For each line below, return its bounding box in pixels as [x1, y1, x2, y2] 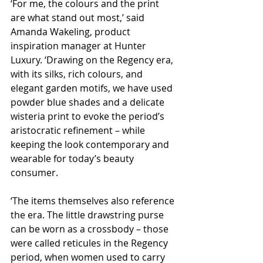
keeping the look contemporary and [11, 138, 171, 151]
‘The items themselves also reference [11, 194, 177, 208]
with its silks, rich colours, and [11, 68, 145, 81]
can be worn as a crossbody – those [11, 222, 171, 236]
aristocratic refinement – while [11, 124, 147, 137]
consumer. [11, 166, 58, 180]
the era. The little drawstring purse [11, 208, 166, 222]
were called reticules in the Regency [11, 237, 170, 250]
